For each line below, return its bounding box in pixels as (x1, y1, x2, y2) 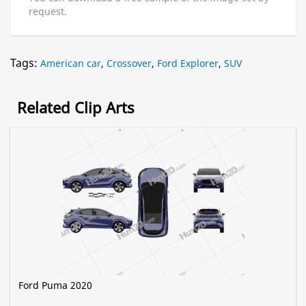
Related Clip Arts (17, 97, 135, 118)
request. (29, 5, 67, 18)
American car (40, 57, 101, 70)
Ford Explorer (157, 57, 219, 70)
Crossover (107, 57, 152, 70)
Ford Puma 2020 (18, 279, 92, 292)
